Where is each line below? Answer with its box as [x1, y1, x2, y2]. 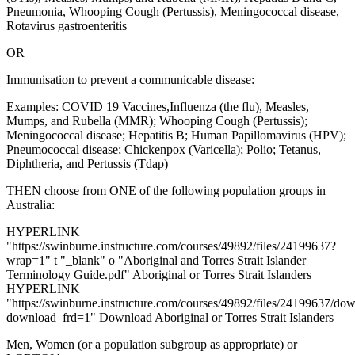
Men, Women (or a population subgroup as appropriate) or [6, 337, 297, 351]
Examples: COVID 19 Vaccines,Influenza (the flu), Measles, [6, 99, 309, 113]
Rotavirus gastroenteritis [6, 18, 127, 32]
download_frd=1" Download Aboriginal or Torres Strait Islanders [6, 310, 334, 324]
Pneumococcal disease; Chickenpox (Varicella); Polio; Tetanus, [6, 142, 321, 156]
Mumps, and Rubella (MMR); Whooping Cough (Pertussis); [6, 113, 307, 128]
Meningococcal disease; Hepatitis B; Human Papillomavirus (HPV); [6, 128, 346, 142]
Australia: [6, 197, 55, 212]
